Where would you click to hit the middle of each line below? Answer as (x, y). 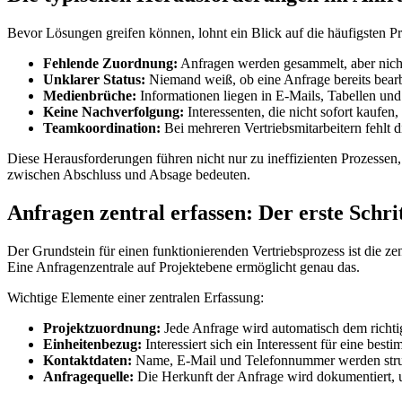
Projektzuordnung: (102, 328)
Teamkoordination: (102, 128)
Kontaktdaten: (87, 361)
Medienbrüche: (90, 96)
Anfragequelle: (88, 377)
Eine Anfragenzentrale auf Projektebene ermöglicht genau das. (184, 267)
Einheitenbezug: (92, 345)
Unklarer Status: (94, 80)
